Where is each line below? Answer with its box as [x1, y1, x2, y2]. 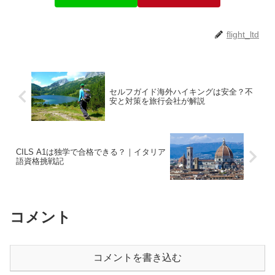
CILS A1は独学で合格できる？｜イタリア [16, 147, 166, 157]
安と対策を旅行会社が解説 [109, 96, 205, 106]
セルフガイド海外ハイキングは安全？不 [109, 87, 253, 97]
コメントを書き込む [93, 252, 182, 263]
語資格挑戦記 [16, 157, 64, 166]
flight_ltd [227, 29, 259, 40]
